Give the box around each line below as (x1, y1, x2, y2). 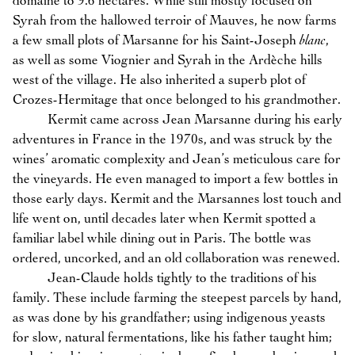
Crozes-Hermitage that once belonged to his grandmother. (13, 93, 341, 107)
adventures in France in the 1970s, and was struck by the (13, 132, 333, 147)
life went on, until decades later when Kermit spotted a (13, 212, 316, 226)
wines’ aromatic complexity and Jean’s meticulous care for (13, 152, 341, 166)
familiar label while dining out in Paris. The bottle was (13, 231, 311, 246)
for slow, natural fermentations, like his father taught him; (13, 330, 332, 345)
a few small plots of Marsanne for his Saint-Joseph (13, 33, 300, 48)
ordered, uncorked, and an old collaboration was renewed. (13, 251, 340, 265)
